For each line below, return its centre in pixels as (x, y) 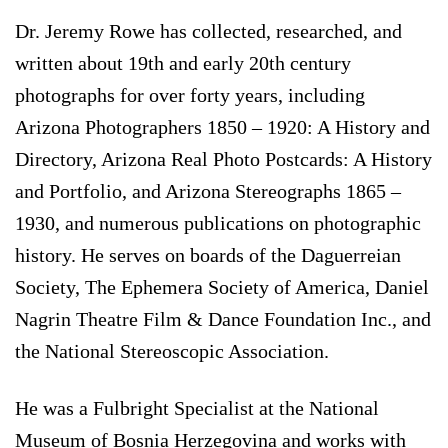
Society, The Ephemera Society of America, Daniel (222, 286)
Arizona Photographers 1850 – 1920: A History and (222, 126)
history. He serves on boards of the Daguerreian (208, 254)
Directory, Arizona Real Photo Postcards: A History (223, 158)
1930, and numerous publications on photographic (218, 222)
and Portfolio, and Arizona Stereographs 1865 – (208, 190)
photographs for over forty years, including (190, 94)
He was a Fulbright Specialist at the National (197, 407)
